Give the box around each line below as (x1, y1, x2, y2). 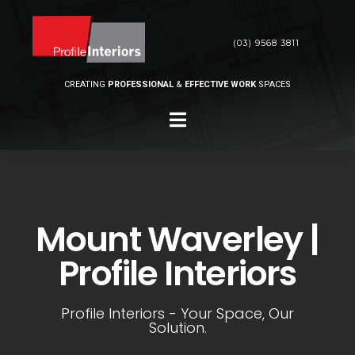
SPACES (258, 78, 291, 90)
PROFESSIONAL (108, 78, 176, 90)
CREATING (64, 78, 108, 90)
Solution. (148, 318, 207, 338)
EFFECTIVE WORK (185, 78, 258, 90)
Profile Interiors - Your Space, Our (61, 303, 294, 324)
